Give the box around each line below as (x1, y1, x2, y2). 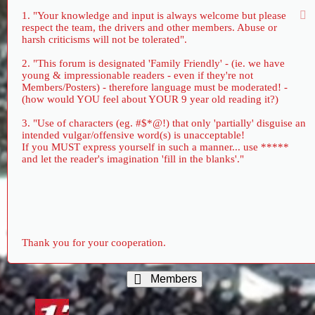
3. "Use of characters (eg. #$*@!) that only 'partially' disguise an (22, 117, 306, 129)
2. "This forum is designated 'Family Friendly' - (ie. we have (22, 58, 285, 70)
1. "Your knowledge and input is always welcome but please (22, 10, 286, 22)
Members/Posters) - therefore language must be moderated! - (22, 82, 288, 94)
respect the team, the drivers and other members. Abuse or (22, 22, 277, 34)
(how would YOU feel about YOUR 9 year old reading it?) (22, 94, 278, 105)
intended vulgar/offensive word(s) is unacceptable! (22, 129, 245, 141)
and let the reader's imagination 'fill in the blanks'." (22, 153, 244, 165)
